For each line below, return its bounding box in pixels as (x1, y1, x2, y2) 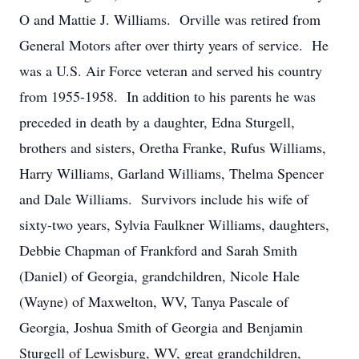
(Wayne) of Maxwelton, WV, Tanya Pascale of (19, 292, 288, 311)
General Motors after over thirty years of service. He (19, 35, 329, 54)
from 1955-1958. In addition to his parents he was (19, 87, 316, 106)
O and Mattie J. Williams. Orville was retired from (19, 10, 321, 29)
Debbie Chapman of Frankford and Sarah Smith (19, 240, 297, 260)
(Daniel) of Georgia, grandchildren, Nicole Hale (19, 266, 300, 285)
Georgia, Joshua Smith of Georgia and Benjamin (19, 317, 303, 337)
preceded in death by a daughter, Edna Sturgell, (19, 112, 295, 131)
